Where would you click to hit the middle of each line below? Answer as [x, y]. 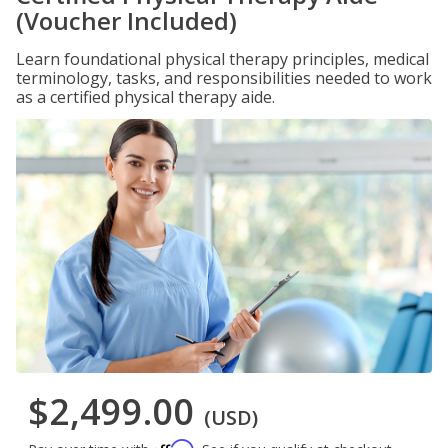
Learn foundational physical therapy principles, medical [222, 59]
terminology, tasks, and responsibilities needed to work [224, 78]
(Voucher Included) [126, 20]
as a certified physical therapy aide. [145, 97]
